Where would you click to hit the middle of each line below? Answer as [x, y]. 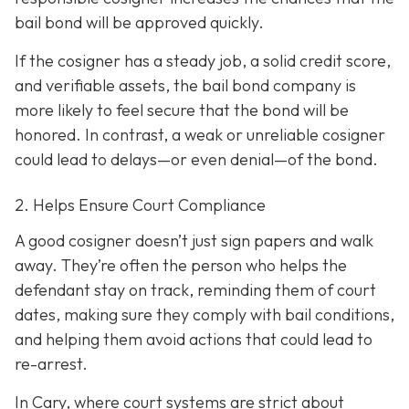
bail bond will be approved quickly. [139, 23]
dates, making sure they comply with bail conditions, [204, 315]
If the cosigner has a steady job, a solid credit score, [203, 60]
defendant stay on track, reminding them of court [195, 290]
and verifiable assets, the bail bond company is [185, 85]
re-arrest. [51, 364]
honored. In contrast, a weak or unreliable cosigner [200, 134]
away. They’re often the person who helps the [181, 266]
